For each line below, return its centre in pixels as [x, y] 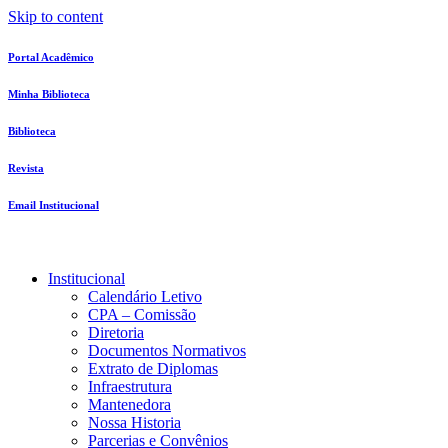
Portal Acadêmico [51, 56]
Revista [26, 167]
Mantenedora [129, 404]
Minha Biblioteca [49, 93]
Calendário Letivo [145, 296]
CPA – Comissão [142, 314]
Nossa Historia [134, 422]
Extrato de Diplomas [153, 368]
